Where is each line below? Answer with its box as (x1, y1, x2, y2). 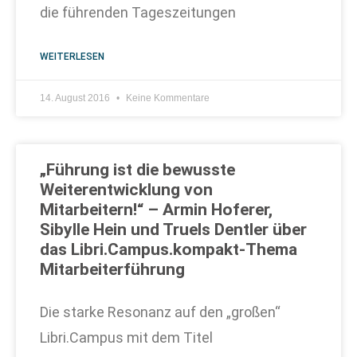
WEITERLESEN (40, 51, 104, 62)
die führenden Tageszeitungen (40, 4, 236, 21)
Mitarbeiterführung (40, 260, 185, 279)
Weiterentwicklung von (40, 180, 213, 199)
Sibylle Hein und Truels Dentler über (40, 220, 307, 239)
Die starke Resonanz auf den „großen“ (40, 304, 280, 320)
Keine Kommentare (124, 92, 210, 104)
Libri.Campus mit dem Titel (40, 329, 213, 346)
